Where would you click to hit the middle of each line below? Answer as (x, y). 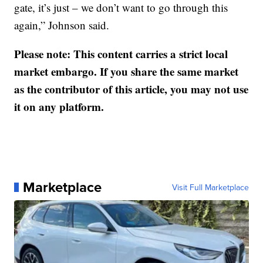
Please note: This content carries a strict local (121, 54)
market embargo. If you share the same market (127, 71)
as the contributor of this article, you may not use (131, 89)
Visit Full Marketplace (210, 187)
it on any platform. (59, 107)
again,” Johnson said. (62, 25)
